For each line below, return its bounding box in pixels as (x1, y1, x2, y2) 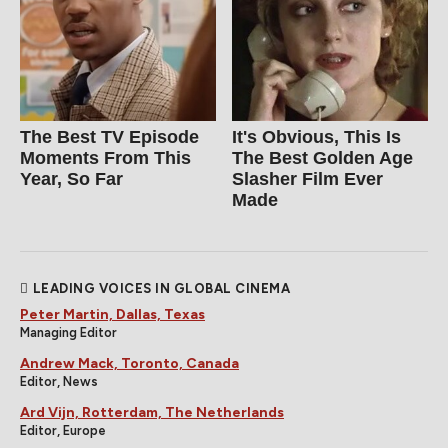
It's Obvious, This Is (232, 127, 402, 148)
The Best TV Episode (20, 127, 199, 148)
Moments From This (20, 148, 191, 169)
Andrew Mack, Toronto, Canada (20, 355, 239, 373)
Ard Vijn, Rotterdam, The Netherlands (20, 404, 284, 422)
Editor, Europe (20, 423, 106, 439)
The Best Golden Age (232, 148, 414, 169)
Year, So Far (20, 169, 123, 190)
